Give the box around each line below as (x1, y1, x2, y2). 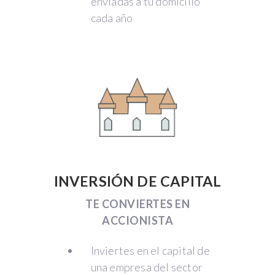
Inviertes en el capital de (90, 243, 210, 257)
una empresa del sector (90, 260, 203, 274)
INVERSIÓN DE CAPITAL (53, 172, 222, 190)
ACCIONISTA (102, 213, 173, 227)
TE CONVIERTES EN (85, 196, 190, 211)
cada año (90, 10, 133, 25)
